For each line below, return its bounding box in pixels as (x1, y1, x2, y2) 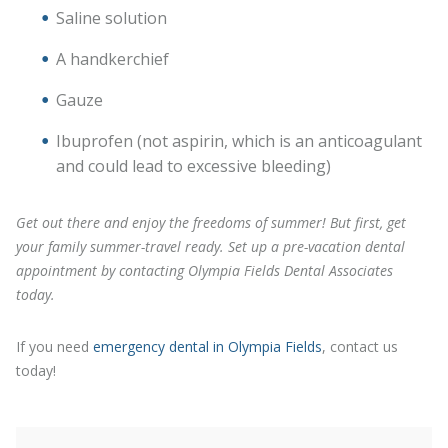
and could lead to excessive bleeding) (56, 154, 331, 177)
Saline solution (56, 6, 167, 29)
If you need (16, 336, 93, 356)
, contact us (322, 336, 398, 356)
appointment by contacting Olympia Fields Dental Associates (16, 260, 393, 280)
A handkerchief (56, 47, 169, 70)
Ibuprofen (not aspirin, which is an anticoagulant (56, 129, 422, 152)
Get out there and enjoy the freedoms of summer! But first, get (16, 212, 406, 232)
